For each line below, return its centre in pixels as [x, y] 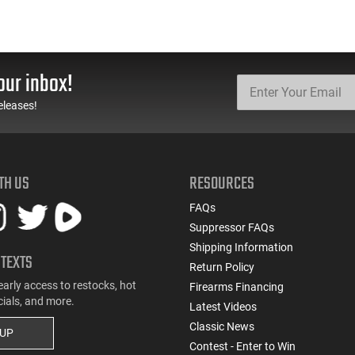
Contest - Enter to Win [242, 346]
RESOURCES [222, 183]
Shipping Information [241, 247]
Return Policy [222, 267]
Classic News [222, 326]
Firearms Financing [237, 286]
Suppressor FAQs [232, 227]
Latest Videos [223, 306]
